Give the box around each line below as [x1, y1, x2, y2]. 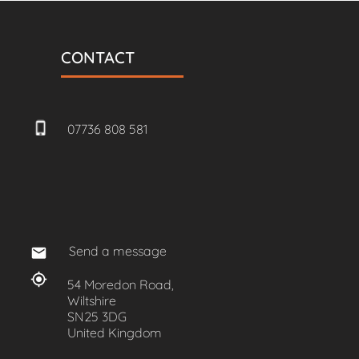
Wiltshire [67, 292, 116, 309]
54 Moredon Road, [67, 276, 174, 293]
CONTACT [61, 47, 135, 68]
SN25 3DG [67, 309, 127, 325]
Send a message [69, 243, 167, 260]
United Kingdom [67, 325, 162, 341]
